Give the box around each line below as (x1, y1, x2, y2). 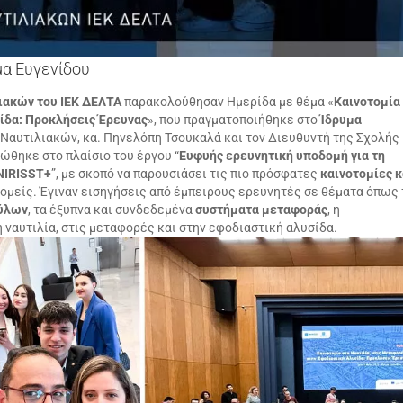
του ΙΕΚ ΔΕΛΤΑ (37, 94, 121, 109)
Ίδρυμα (320, 112, 362, 127)
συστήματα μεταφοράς (195, 201, 327, 217)
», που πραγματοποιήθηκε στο (148, 112, 320, 127)
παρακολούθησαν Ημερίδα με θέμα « (121, 94, 334, 109)
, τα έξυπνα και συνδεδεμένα (28, 201, 195, 217)
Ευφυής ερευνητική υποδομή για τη (179, 148, 385, 163)
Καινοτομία (334, 94, 400, 109)
